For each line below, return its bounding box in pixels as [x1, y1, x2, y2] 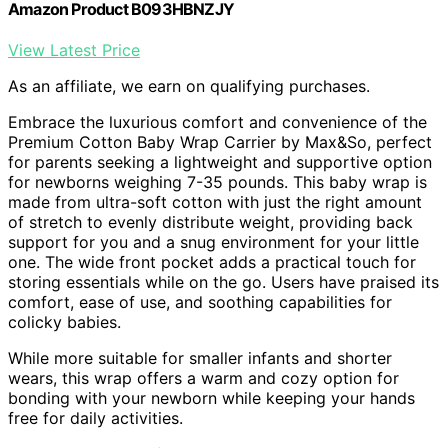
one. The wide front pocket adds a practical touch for [8, 252, 416, 273]
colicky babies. [8, 312, 121, 333]
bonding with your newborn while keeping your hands [8, 388, 415, 409]
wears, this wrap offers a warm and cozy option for [8, 368, 399, 389]
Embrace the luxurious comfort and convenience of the [8, 112, 427, 133]
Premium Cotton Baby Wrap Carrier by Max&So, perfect [8, 132, 432, 153]
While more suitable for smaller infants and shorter [8, 348, 392, 369]
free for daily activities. [8, 408, 183, 429]
